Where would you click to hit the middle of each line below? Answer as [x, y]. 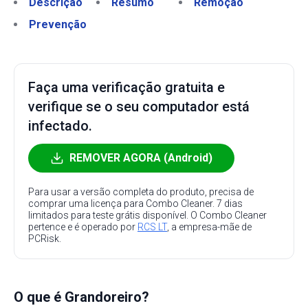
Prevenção [58, 24]
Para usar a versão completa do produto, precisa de [141, 192]
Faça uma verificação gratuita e [126, 87]
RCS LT [152, 227]
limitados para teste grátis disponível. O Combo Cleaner [147, 215]
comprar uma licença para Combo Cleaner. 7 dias [135, 203]
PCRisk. [45, 239]
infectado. [60, 126]
